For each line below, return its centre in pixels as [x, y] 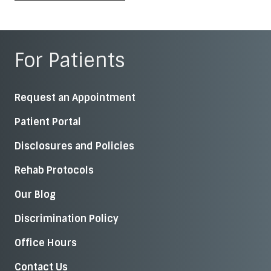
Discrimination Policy [67, 218]
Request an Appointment [75, 97]
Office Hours [46, 243]
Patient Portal [48, 122]
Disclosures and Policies [74, 146]
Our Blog [35, 194]
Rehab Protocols [54, 170]
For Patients [70, 60]
